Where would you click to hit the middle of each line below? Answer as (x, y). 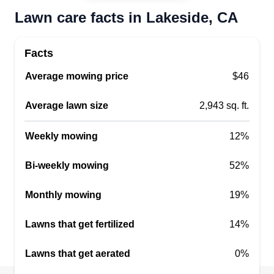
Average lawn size (67, 106)
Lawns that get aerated (78, 254)
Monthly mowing (63, 195)
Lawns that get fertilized (80, 224)
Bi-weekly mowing (67, 165)
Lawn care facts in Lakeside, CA (126, 17)
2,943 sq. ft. (224, 106)
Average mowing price (77, 76)
